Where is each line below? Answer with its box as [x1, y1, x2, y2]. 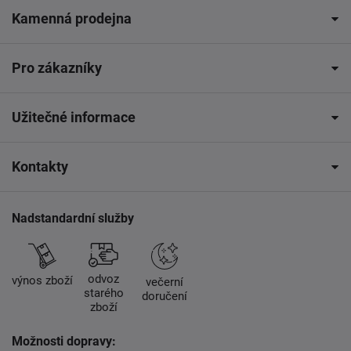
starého [83, 286, 124, 301]
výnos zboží [12, 273, 73, 288]
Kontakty [12, 158, 68, 175]
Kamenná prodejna [12, 10, 132, 27]
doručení [142, 289, 187, 304]
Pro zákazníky [12, 60, 102, 76]
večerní [146, 275, 183, 290]
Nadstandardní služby [12, 211, 134, 226]
